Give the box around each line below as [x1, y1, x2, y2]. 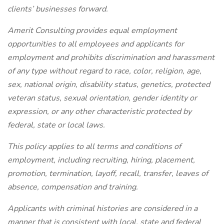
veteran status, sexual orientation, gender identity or [7, 92, 197, 103]
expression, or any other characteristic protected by [7, 106, 191, 117]
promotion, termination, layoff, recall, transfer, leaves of [7, 168, 208, 179]
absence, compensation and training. [7, 181, 138, 192]
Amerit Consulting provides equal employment [7, 25, 177, 36]
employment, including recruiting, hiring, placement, [7, 154, 195, 165]
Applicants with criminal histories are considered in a [7, 203, 197, 214]
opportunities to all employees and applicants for [7, 38, 184, 49]
